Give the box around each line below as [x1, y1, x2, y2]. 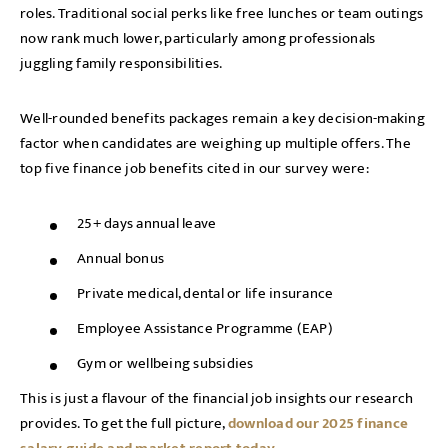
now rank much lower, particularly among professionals [20, 26, 376, 51]
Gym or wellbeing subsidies [77, 351, 254, 376]
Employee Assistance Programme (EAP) [77, 316, 333, 341]
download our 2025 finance [227, 411, 408, 436]
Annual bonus [77, 246, 164, 271]
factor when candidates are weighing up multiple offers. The [20, 131, 411, 156]
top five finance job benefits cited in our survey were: [20, 156, 369, 181]
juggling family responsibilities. [20, 51, 226, 76]
